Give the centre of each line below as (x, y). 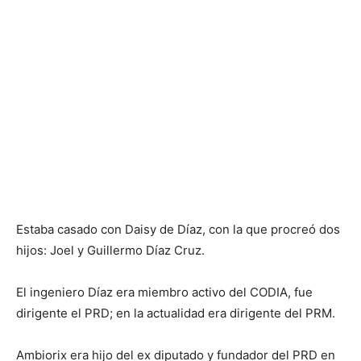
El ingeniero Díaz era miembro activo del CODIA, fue (164, 292)
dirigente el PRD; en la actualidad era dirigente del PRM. (176, 313)
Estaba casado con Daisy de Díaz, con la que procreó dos (178, 229)
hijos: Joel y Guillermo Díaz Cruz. (110, 250)
